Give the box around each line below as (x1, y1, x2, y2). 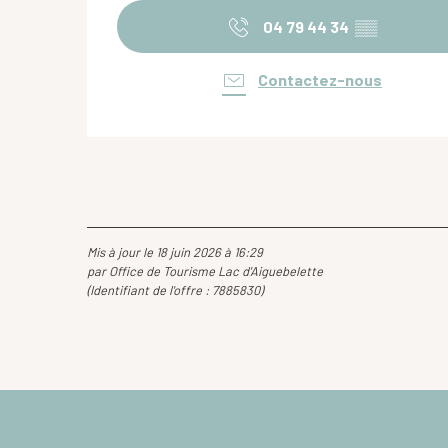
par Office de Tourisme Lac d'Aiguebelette (87, 262, 323, 279)
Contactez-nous (258, 69, 382, 89)
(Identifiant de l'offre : (87, 281, 212, 298)
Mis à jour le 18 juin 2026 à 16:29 (87, 243, 263, 260)
